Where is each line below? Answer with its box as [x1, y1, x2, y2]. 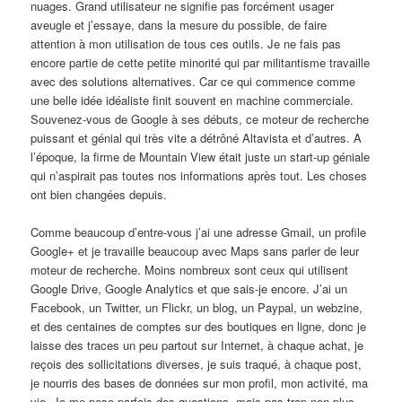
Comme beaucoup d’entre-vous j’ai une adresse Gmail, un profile [31, 223, 367, 241]
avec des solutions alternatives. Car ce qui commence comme [31, 73, 356, 91]
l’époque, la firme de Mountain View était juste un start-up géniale [31, 148, 371, 166]
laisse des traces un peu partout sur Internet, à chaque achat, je [31, 336, 364, 354]
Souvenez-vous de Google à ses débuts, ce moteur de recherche [31, 110, 370, 128]
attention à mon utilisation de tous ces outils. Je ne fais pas [31, 35, 342, 53]
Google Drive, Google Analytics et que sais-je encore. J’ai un [31, 280, 348, 298]
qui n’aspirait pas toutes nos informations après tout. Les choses [31, 167, 368, 185]
